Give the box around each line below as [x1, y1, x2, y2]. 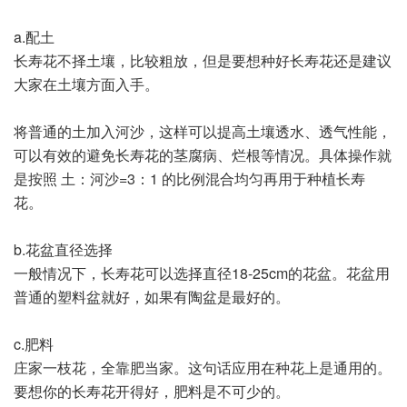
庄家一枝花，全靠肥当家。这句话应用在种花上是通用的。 [14, 357, 392, 379]
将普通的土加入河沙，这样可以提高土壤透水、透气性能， [14, 121, 392, 143]
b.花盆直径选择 [14, 239, 113, 261]
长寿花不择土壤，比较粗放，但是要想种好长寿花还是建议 [14, 50, 392, 72]
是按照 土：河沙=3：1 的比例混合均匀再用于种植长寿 [14, 168, 365, 190]
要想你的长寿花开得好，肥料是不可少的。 [14, 381, 290, 402]
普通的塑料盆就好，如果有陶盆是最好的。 [14, 286, 290, 308]
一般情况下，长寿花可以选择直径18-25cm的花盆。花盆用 [14, 263, 390, 284]
